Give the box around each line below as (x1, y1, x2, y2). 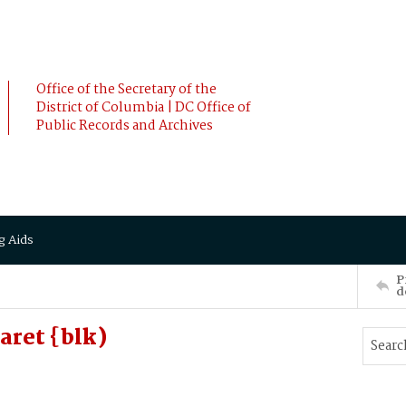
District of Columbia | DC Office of (36, 97, 251, 119)
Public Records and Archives (36, 115, 213, 137)
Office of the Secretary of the (36, 79, 217, 101)
